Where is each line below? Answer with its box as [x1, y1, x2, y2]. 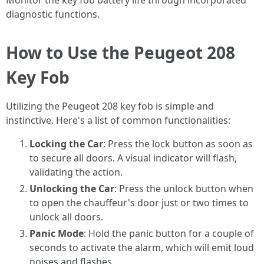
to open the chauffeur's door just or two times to [29, 196, 249, 209]
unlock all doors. [29, 210, 103, 223]
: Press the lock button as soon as [103, 137, 253, 150]
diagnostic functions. [6, 8, 100, 21]
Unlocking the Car [29, 182, 114, 195]
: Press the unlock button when [114, 182, 253, 195]
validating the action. [29, 166, 123, 179]
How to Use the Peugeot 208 [6, 41, 235, 64]
